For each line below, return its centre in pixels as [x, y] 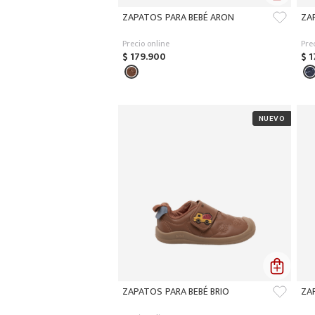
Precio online [146, 44]
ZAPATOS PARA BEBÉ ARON [179, 17]
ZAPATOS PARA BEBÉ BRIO [176, 291]
